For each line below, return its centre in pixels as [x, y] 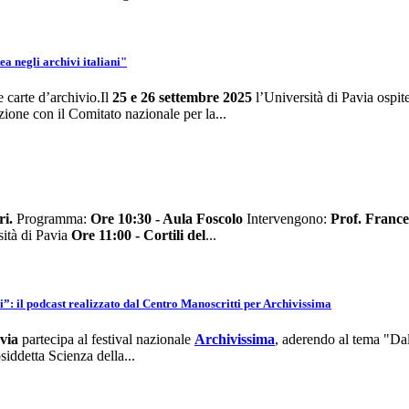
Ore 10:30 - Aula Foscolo [167, 218]
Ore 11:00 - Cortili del [138, 235]
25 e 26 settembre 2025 [182, 98]
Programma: [52, 218]
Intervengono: [287, 218]
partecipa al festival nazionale [105, 340]
